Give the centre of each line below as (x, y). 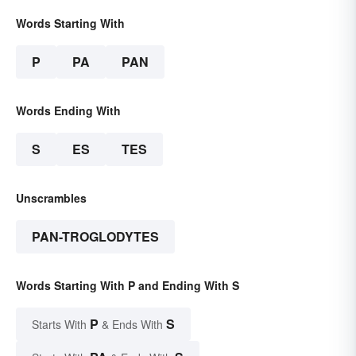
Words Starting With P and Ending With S (128, 286)
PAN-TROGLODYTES (95, 237)
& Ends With (132, 325)
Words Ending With (68, 111)
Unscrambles (51, 198)
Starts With (61, 325)
